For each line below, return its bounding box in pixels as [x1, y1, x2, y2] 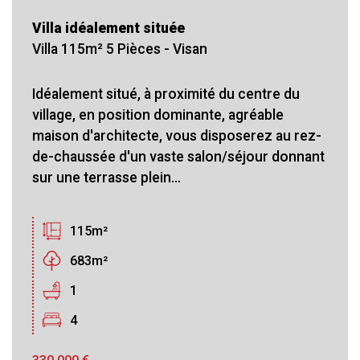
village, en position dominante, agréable [32, 106, 284, 123]
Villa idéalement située [32, 19, 185, 36]
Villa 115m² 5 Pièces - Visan [32, 40, 207, 57]
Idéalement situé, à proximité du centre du [32, 85, 300, 102]
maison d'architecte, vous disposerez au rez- [32, 127, 321, 144]
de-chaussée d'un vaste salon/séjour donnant [32, 148, 325, 165]
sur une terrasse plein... [32, 169, 181, 186]
